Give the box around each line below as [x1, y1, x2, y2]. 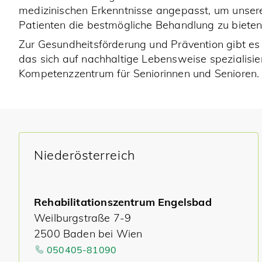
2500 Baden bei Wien [34, 227, 146, 240]
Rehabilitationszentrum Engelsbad [34, 195, 212, 209]
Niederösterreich [34, 147, 135, 163]
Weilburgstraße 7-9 [34, 211, 132, 225]
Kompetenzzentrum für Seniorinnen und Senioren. [19, 67, 260, 80]
